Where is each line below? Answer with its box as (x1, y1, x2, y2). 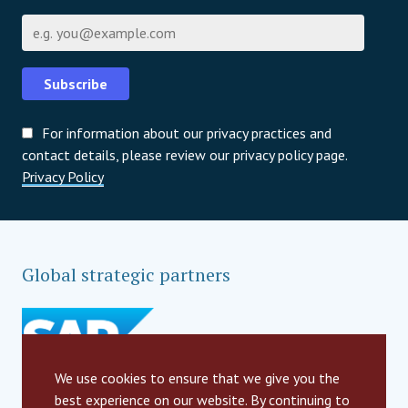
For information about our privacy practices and (42, 124, 331, 143)
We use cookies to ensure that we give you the (55, 369, 340, 387)
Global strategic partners (22, 262, 230, 288)
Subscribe (44, 75, 107, 94)
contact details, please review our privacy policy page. (22, 146, 347, 165)
